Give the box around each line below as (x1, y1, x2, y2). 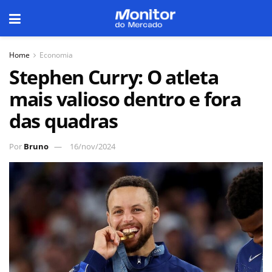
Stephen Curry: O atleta (9, 64, 219, 90)
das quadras (9, 107, 118, 134)
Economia (39, 50, 73, 60)
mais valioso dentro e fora (9, 86, 241, 112)
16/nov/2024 (70, 140, 115, 152)
